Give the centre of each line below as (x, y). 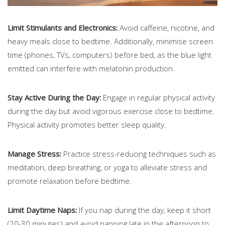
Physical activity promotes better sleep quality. (87, 124)
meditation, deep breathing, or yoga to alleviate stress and (107, 167)
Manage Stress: (34, 153)
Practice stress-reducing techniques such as (139, 153)
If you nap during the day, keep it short (144, 210)
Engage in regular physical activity (158, 97)
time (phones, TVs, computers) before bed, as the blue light (109, 54)
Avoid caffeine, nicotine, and (166, 27)
